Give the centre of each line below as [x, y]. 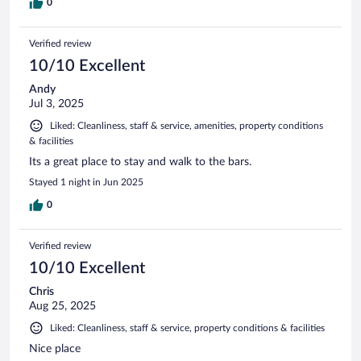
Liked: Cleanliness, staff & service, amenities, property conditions [187, 125]
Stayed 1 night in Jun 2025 [86, 182]
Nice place [55, 349]
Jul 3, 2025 [56, 104]
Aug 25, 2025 [62, 306]
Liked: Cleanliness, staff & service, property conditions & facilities [187, 328]
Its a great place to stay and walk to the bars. [140, 162]
